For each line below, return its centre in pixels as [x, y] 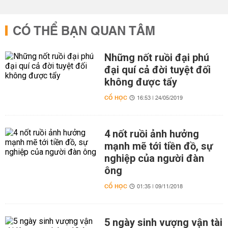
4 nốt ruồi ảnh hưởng [151, 134]
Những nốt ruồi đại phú [156, 58]
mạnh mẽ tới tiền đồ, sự [158, 146]
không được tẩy [140, 82]
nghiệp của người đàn [154, 158]
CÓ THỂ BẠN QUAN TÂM [84, 32]
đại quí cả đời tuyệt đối [157, 70]
